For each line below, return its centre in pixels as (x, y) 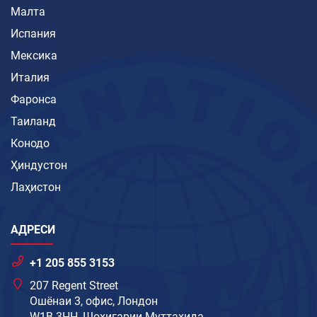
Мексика (34, 55)
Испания (33, 33)
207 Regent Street (74, 285)
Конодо (30, 143)
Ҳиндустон (39, 165)
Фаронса (34, 99)
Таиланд (33, 121)
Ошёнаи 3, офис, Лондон (94, 301)
